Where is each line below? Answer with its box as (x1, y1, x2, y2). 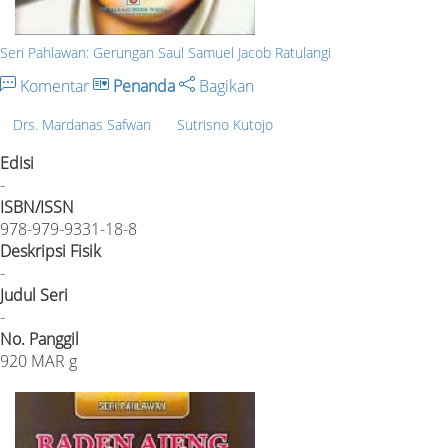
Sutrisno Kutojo (177, 114, 273, 134)
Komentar (16, 74, 93, 97)
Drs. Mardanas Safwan (13, 114, 151, 134)
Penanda (113, 74, 175, 97)
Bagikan (195, 74, 254, 97)
